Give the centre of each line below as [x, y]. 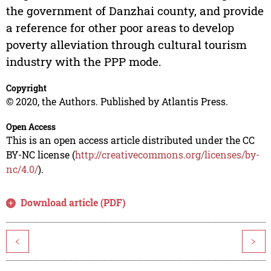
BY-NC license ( [40, 155]
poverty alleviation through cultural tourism [126, 45]
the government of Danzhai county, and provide [135, 11]
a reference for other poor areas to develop [120, 28]
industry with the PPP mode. [83, 62]
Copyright [26, 88]
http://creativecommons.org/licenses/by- [167, 155]
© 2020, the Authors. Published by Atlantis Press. [117, 102]
